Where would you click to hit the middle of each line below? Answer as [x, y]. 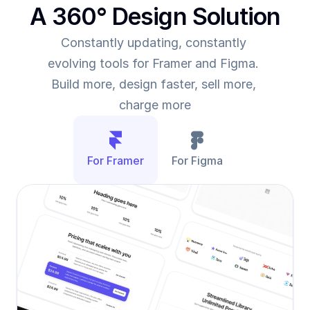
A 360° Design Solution [155, 16]
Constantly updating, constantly [153, 43]
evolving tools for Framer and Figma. [153, 63]
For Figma [197, 161]
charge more [155, 105]
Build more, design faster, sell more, [153, 84]
